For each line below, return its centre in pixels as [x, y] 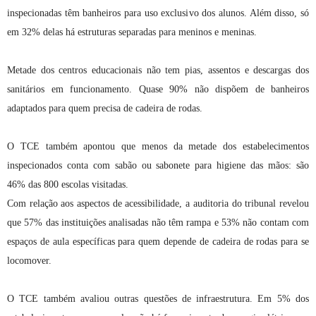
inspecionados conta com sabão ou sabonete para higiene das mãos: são [158, 165]
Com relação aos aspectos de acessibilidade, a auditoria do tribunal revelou [158, 203]
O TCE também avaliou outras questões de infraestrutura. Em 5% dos [158, 298]
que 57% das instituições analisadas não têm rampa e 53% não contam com [158, 222]
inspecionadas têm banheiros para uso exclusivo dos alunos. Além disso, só [158, 13]
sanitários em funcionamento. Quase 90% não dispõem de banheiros [158, 89]
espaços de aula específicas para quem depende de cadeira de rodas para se [158, 241]
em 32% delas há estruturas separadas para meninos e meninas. [132, 32]
